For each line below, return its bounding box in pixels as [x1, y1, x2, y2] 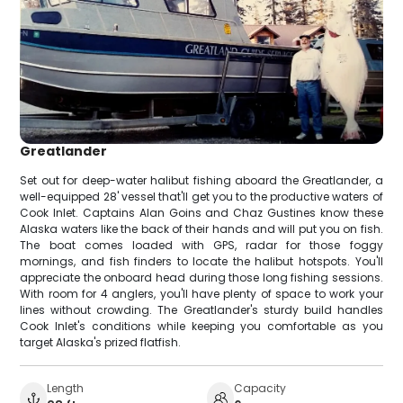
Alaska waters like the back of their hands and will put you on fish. [20, 221, 383, 237]
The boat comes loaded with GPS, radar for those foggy [20, 237, 383, 254]
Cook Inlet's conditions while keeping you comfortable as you [20, 318, 383, 335]
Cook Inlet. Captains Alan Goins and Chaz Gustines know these [20, 205, 383, 221]
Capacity [234, 381, 286, 397]
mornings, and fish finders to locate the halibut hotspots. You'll [20, 254, 383, 270]
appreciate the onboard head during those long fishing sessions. [20, 270, 383, 286]
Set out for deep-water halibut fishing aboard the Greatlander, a [20, 173, 383, 189]
